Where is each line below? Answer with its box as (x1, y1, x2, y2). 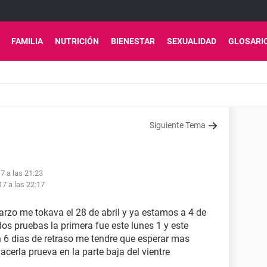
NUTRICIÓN (55, 36, 99, 46)
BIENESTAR (111, 36, 155, 46)
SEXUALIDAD (167, 36, 216, 46)
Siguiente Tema (150, 120, 206, 130)
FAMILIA (11, 36, 43, 46)
